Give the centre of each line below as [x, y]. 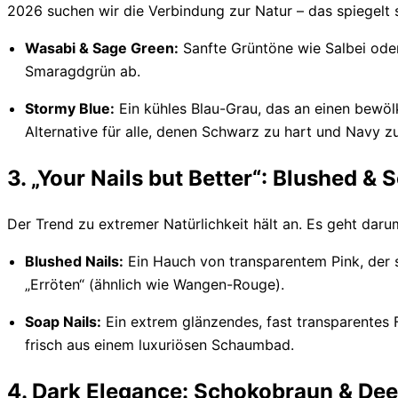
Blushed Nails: [74, 262]
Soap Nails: [63, 322]
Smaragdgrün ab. [83, 71]
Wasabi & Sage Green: [102, 48]
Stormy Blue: [70, 108]
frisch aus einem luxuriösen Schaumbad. [159, 345]
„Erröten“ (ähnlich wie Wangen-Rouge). [155, 285]
